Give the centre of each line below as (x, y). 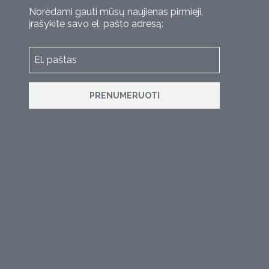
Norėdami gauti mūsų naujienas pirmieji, (116, 11)
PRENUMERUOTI (124, 95)
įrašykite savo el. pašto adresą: (96, 23)
